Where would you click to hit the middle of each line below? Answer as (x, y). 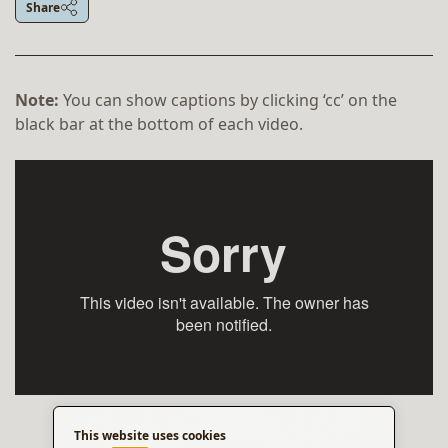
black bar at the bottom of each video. (159, 124)
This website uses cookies (150, 435)
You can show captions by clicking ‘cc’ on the (230, 100)
